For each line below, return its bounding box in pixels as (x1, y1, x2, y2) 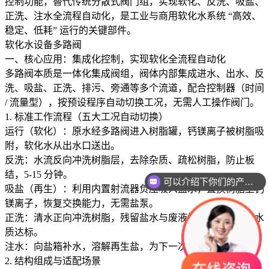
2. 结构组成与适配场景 (5, 255, 101, 266)
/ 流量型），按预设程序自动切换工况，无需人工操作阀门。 (5, 97, 259, 107)
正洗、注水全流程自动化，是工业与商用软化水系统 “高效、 (5, 10, 261, 21)
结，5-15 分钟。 (5, 169, 73, 180)
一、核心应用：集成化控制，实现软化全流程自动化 (5, 53, 226, 64)
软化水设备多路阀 (5, 39, 82, 50)
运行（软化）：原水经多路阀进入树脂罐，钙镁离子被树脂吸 (5, 125, 264, 136)
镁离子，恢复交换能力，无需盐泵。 (5, 198, 159, 208)
